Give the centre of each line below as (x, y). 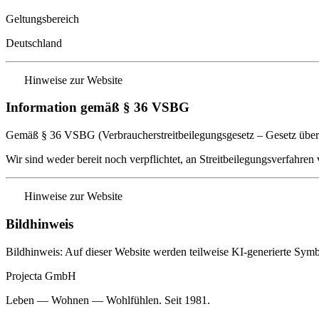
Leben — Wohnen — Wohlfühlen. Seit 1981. (108, 300)
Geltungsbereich (42, 19)
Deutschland (34, 43)
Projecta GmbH (41, 276)
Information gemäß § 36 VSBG (98, 108)
